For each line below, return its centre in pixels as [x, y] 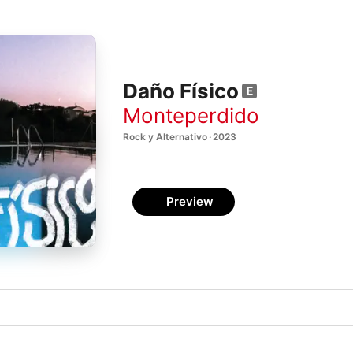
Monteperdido [191, 115]
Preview [190, 201]
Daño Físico [181, 91]
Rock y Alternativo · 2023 [180, 136]
